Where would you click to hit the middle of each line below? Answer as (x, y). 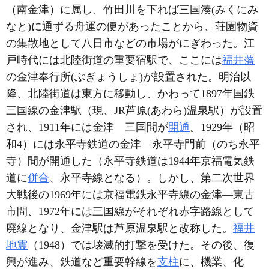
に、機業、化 (211, 261)
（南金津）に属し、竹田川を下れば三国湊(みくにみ (132, 9)
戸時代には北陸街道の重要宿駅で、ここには (114, 60)
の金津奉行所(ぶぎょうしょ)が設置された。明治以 (128, 77)
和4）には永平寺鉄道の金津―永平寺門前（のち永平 (133, 144)
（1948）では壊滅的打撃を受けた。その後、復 (141, 245)
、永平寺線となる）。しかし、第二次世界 (152, 177)
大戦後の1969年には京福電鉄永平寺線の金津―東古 (130, 194)
